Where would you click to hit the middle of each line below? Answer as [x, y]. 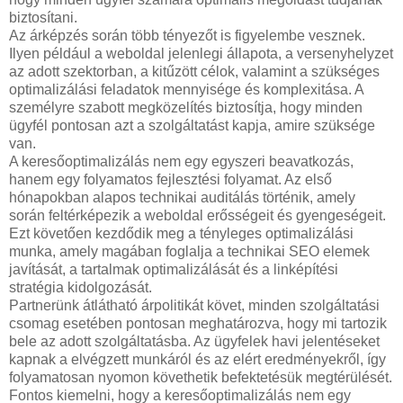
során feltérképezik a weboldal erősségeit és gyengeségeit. [197, 215]
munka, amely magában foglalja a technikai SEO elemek [189, 251]
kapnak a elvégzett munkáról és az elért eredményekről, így [197, 359]
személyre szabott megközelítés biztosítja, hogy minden [186, 107]
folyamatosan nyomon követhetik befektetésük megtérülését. [201, 377]
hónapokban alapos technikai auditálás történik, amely [182, 197]
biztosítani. [43, 17]
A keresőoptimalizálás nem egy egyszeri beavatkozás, [181, 161]
